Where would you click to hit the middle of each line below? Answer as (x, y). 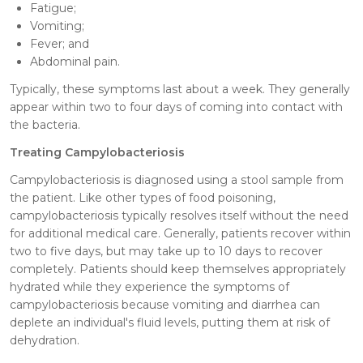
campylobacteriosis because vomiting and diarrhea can (165, 304)
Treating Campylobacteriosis (97, 152)
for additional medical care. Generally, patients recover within (180, 233)
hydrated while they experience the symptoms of (149, 286)
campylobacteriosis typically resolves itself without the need (179, 215)
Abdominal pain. (75, 61)
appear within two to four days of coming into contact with (176, 107)
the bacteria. (45, 124)
